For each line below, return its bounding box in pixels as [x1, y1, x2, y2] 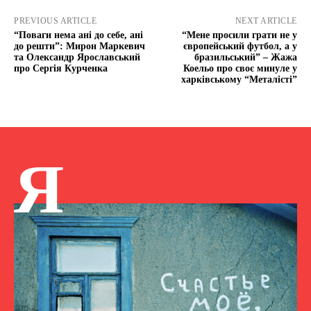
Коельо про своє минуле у [183, 63, 297, 74]
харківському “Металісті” [180, 74, 297, 85]
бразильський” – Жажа [194, 52, 297, 63]
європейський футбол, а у [183, 41, 297, 52]
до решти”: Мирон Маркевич [14, 41, 145, 52]
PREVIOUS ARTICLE [14, 16, 96, 26]
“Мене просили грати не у [181, 30, 297, 41]
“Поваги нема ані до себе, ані [14, 30, 143, 41]
